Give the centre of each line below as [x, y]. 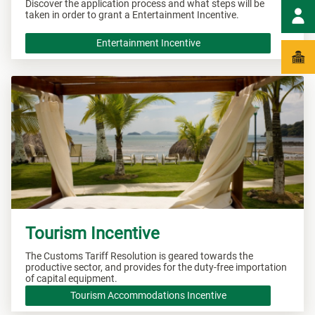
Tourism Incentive [92, 233]
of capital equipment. [71, 278]
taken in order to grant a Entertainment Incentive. [132, 14]
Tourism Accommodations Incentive [148, 296]
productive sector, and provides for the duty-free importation [156, 267]
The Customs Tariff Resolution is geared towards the [139, 256]
